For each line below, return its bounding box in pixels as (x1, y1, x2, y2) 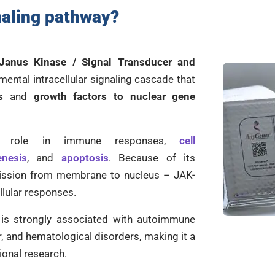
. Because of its (108, 152, 196, 164)
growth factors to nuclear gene (33, 90, 196, 103)
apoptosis (61, 152, 109, 164)
